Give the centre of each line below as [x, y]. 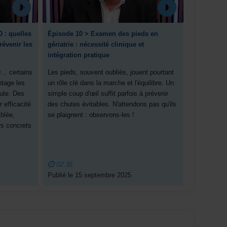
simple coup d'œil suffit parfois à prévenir [108, 94]
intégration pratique [79, 55]
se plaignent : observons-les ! [91, 115]
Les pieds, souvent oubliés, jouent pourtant [111, 72]
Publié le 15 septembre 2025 [90, 175]
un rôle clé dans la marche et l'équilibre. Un [111, 83]
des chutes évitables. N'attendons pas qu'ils [112, 104]
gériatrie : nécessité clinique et [96, 45]
